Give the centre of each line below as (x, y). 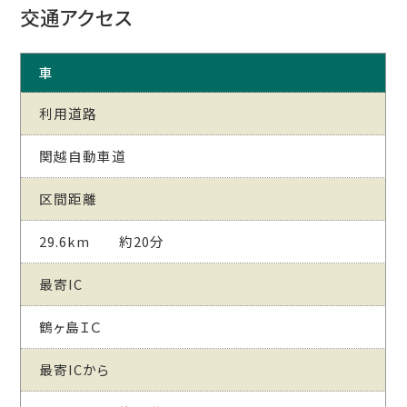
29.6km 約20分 (102, 242)
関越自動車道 (83, 156)
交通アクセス (77, 17)
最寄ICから (75, 370)
